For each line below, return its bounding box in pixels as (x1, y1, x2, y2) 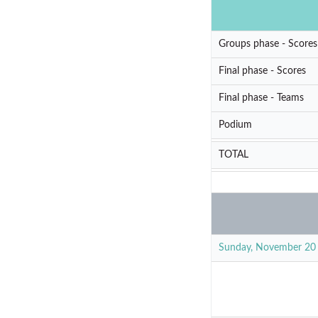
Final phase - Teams (219, 92, 304, 103)
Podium (219, 119, 252, 130)
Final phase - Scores (219, 65, 306, 76)
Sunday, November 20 (219, 242, 316, 253)
